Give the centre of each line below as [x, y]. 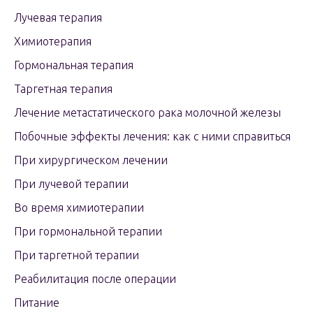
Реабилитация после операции [95, 279]
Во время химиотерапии [79, 208]
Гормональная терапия [74, 65]
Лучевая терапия [58, 17]
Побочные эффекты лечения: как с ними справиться [152, 136]
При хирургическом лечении [91, 160]
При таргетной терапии [77, 255]
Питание [37, 303]
